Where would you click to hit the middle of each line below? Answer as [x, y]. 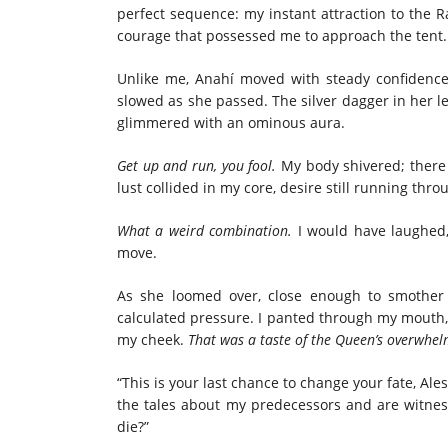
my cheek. [152, 339]
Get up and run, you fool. [197, 165]
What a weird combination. [207, 230]
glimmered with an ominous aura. [231, 122]
